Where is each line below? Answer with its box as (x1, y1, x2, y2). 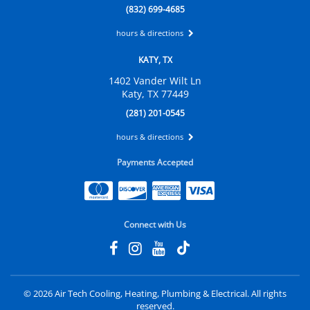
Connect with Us (124, 218, 186, 230)
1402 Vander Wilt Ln (109, 74, 201, 88)
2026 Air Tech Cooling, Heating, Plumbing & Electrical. (33, 286, 251, 300)
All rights (251, 286, 286, 300)
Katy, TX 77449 (121, 87, 189, 101)
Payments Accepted (117, 156, 193, 168)
